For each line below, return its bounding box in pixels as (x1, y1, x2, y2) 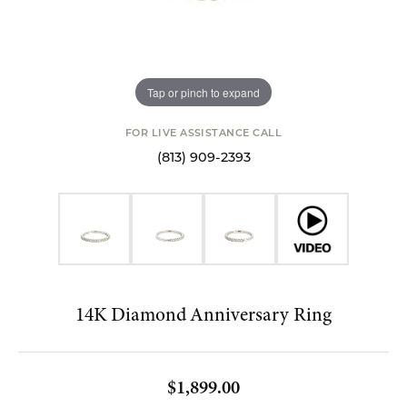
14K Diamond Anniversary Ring (75, 301, 332, 328)
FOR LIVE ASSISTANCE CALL (124, 129, 283, 139)
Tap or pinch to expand (147, 84, 260, 100)
